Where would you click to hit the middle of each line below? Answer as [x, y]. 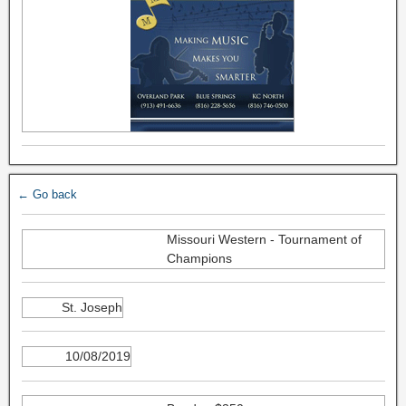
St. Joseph [92, 307]
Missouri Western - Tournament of [264, 239]
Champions [199, 258]
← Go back [47, 194]
